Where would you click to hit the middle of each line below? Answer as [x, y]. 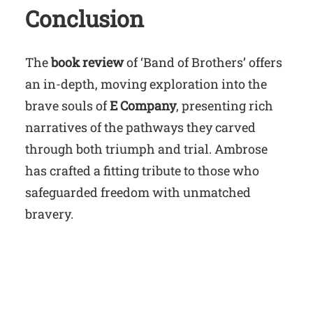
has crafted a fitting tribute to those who [142, 170]
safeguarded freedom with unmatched [138, 192]
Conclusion [85, 19]
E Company [143, 105]
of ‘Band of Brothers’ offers [203, 62]
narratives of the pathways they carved [140, 127]
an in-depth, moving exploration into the [146, 83]
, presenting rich [225, 105]
